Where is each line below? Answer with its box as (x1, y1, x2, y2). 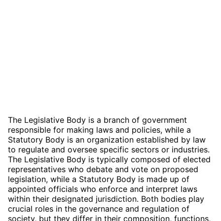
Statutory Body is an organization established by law (8, 134, 206, 145)
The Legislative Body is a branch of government (8, 114, 187, 125)
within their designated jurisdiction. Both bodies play (8, 193, 204, 204)
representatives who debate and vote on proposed (8, 164, 198, 174)
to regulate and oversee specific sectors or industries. (8, 144, 210, 154)
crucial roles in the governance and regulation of (8, 203, 189, 214)
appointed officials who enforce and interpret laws (8, 184, 197, 194)
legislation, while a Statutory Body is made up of (8, 174, 189, 184)
